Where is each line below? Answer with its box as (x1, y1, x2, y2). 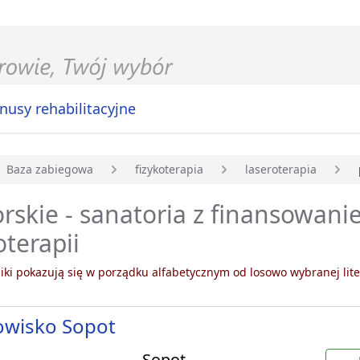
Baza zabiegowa (6, 162, 93, 178)
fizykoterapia (135, 162, 203, 178)
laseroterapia (245, 162, 317, 178)
